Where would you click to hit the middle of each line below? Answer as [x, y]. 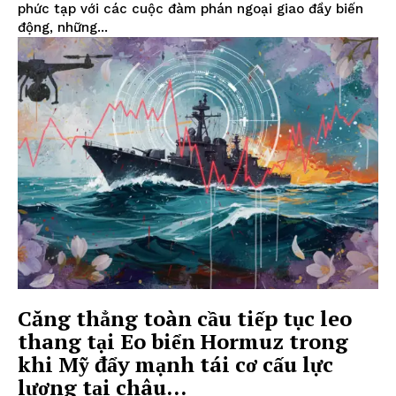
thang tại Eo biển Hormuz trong [183, 342]
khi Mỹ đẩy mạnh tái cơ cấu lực [175, 365]
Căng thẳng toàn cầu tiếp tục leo [185, 319]
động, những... [63, 27]
